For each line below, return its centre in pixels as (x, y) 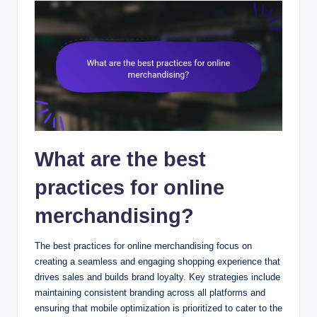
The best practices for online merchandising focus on (143, 246)
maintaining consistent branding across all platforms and (150, 293)
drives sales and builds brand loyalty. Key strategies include (157, 277)
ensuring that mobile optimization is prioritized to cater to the (158, 309)
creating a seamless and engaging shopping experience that (157, 262)
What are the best (120, 160)
